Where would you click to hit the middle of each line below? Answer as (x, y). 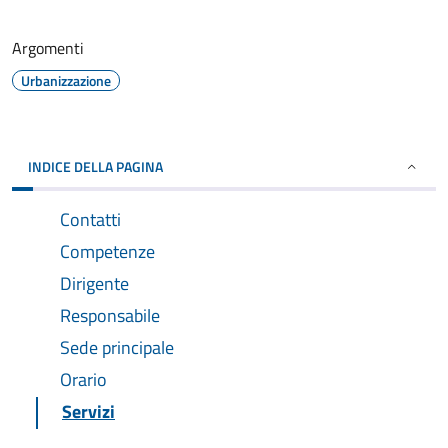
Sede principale (117, 347)
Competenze (107, 251)
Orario (83, 379)
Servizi (88, 411)
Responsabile (110, 315)
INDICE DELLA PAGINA (95, 166)
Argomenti (48, 48)
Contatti (90, 219)
